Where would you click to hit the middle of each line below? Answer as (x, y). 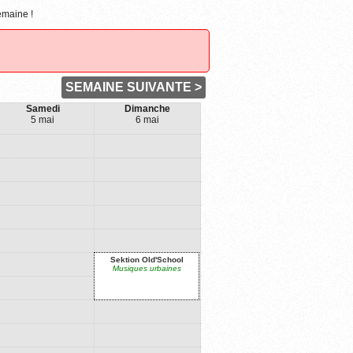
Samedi (43, 109)
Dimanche (147, 109)
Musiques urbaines (147, 268)
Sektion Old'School (147, 260)
